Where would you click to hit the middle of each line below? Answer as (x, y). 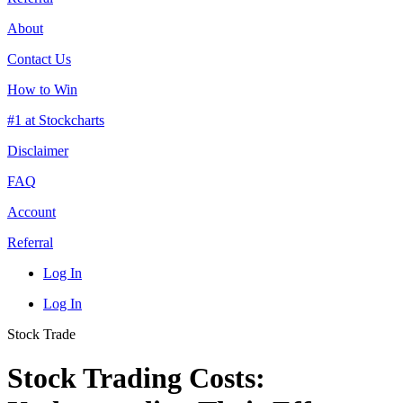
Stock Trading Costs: (136, 378)
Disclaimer (38, 150)
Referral (30, 242)
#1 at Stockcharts (56, 120)
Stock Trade (41, 334)
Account (31, 211)
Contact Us (39, 58)
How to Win (42, 89)
